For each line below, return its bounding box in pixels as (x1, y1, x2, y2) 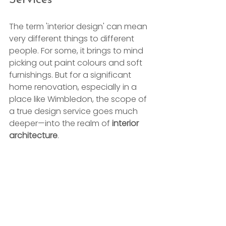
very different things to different (9, 32, 136, 44)
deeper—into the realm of (9, 117, 112, 129)
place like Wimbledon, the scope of (9, 93, 149, 105)
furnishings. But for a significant (9, 69, 133, 81)
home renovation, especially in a (9, 81, 139, 93)
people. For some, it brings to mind (9, 44, 145, 56)
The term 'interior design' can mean (9, 20, 149, 32)
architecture (9, 129, 58, 141)
